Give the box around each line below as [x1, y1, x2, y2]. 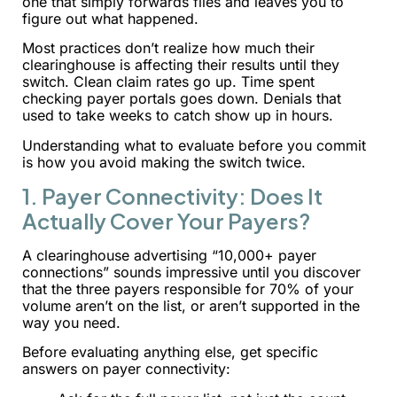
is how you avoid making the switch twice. [22, 152, 306, 171]
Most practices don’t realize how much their [22, 39, 315, 58]
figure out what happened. [22, 9, 198, 27]
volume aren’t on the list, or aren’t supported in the [22, 296, 360, 315]
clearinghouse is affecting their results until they [22, 56, 339, 74]
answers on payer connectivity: [22, 360, 230, 378]
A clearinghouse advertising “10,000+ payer [22, 245, 316, 264]
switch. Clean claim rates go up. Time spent [22, 73, 315, 91]
